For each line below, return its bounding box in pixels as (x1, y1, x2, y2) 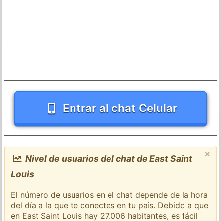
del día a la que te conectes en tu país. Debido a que (11, 200, 209, 210)
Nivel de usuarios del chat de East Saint (23, 153, 192, 164)
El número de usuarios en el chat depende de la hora (11, 189, 208, 200)
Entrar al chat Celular (62, 101, 177, 114)
